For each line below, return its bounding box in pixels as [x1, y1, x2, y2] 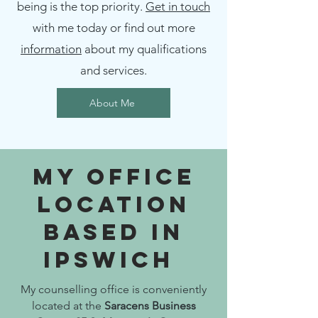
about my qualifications [82, 42, 207, 56]
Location [37, 190, 190, 219]
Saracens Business [101, 299, 196, 312]
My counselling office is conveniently [21, 283, 207, 296]
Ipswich [43, 246, 184, 274]
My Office [32, 163, 195, 191]
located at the [31, 299, 102, 312]
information [21, 42, 82, 56]
